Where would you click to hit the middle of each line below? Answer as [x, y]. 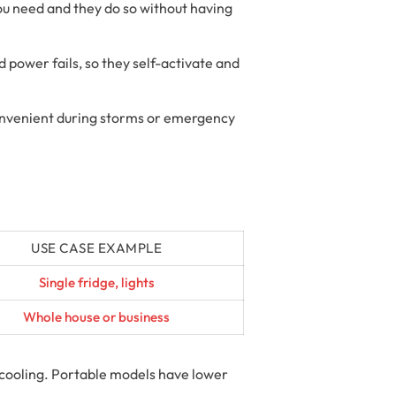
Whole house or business [96, 316]
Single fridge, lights [96, 282]
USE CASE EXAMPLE [96, 247]
